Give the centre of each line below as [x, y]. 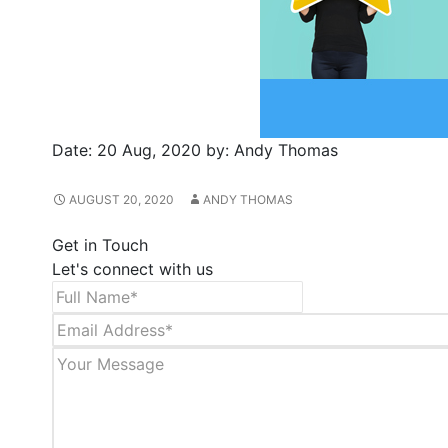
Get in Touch [100, 245]
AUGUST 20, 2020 [121, 199]
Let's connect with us [132, 269]
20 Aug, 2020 [149, 150]
